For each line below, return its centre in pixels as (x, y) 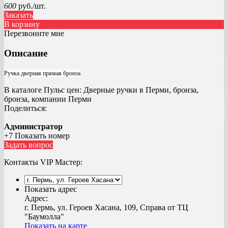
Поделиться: (25, 108)
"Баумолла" (44, 217)
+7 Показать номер (37, 136)
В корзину (22, 24)
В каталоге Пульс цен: (43, 90)
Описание (26, 53)
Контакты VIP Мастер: (43, 162)
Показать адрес (51, 189)
